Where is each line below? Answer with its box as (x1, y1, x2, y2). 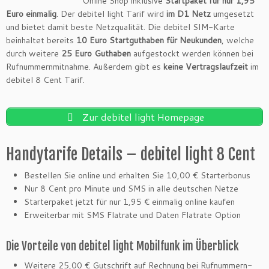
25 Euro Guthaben (61, 47, 131, 59)
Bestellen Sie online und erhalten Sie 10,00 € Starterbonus (24, 169, 250, 181)
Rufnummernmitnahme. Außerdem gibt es (6, 60, 163, 73)
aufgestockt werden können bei (131, 47, 253, 59)
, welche (222, 34, 254, 46)
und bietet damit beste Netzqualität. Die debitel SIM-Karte (6, 20, 235, 33)
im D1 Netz (166, 7, 211, 20)
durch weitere (6, 47, 61, 59)
